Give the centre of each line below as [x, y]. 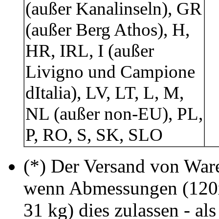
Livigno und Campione [110, 72]
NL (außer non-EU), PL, [114, 114]
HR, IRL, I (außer [90, 51]
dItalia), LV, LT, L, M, [105, 93]
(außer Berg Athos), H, [108, 30]
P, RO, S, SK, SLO [94, 135]
